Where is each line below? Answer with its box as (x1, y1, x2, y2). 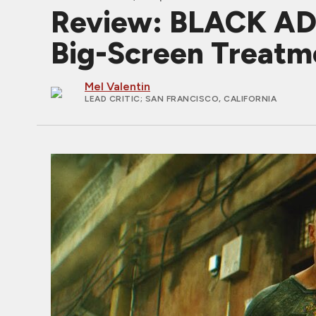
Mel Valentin (85, 80, 150, 93)
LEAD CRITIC (85, 94, 140, 104)
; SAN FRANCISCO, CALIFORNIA (140, 94, 276, 104)
